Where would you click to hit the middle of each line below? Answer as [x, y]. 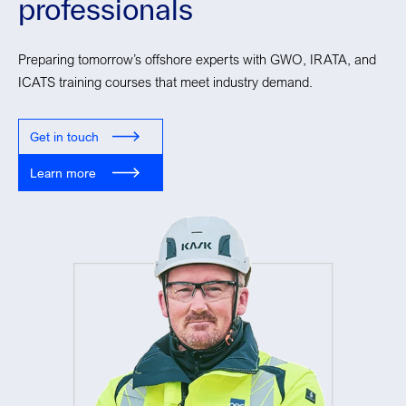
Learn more [63, 172]
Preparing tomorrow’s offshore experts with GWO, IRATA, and [197, 58]
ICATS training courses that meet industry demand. [165, 81]
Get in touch [64, 136]
